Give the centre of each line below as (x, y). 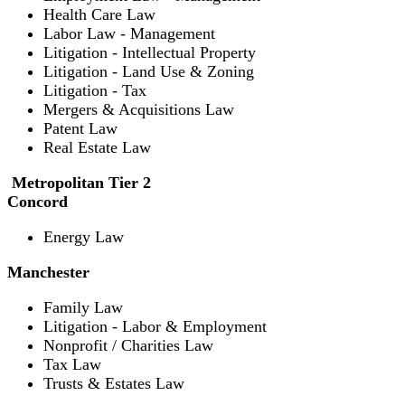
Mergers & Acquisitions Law (139, 109)
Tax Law (72, 364)
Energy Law (84, 236)
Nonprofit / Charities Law (128, 345)
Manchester (48, 272)
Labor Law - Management (129, 33)
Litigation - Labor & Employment (155, 326)
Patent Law (80, 128)
